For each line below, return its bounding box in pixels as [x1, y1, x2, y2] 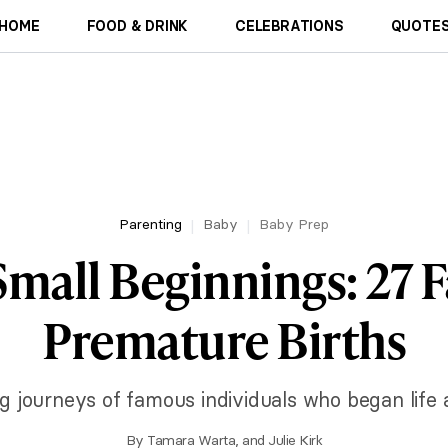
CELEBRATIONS [235, 17, 344, 35]
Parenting [119, 215, 182, 233]
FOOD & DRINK [86, 17, 189, 35]
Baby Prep [259, 215, 329, 233]
